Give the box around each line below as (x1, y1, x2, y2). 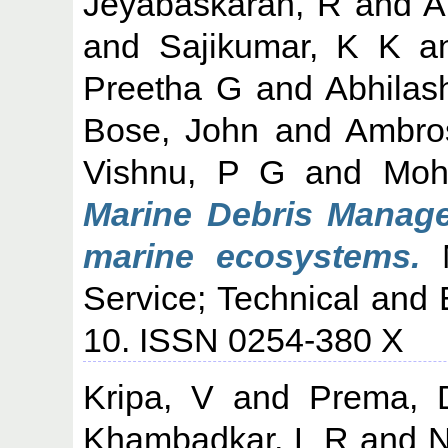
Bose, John (83, 110, 260, 149)
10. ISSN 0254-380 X (83, 320, 405, 359)
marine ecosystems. (83, 236, 420, 275)
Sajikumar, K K (158, 26, 401, 65)
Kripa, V (83, 377, 215, 416)
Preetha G (83, 68, 243, 107)
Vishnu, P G (83, 152, 285, 191)
